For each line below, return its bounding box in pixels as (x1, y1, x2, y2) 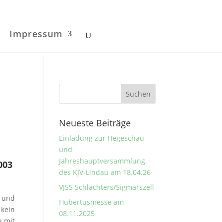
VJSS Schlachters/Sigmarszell (59, 182, 155, 192)
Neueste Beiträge (59, 117, 131, 129)
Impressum (9, 28, 62, 40)
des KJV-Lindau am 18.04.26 (59, 167, 151, 177)
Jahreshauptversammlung (59, 156, 146, 166)
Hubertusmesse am (59, 197, 124, 207)
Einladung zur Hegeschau (59, 133, 145, 143)
